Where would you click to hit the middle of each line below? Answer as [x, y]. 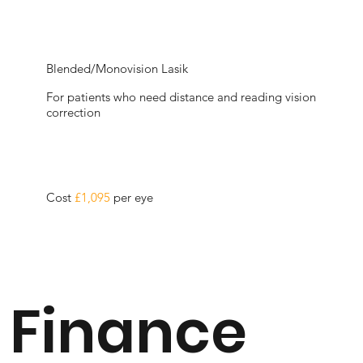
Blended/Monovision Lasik [117, 69]
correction [74, 112]
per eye [134, 198]
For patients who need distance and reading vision [181, 96]
